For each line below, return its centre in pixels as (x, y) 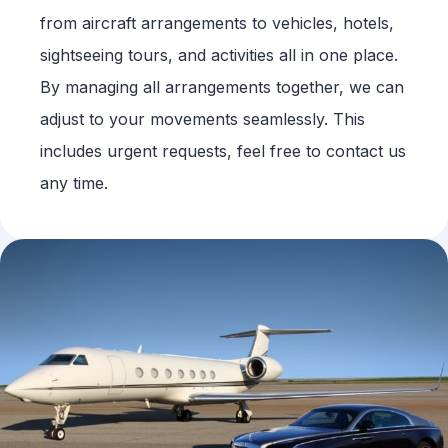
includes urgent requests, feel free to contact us (223, 151)
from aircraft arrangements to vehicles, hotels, (217, 23)
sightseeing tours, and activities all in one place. (219, 55)
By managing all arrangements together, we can (222, 87)
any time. (74, 183)
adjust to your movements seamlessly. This (202, 119)
